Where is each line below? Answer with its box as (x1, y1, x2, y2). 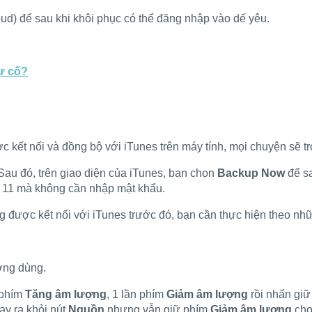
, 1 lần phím (107, 288, 164, 300)
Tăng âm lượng (25, 288, 107, 300)
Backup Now (217, 166, 288, 179)
